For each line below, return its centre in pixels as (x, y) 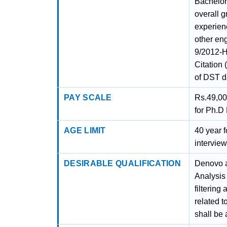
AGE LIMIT (85, 130)
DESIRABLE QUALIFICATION (122, 163)
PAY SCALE (88, 98)
